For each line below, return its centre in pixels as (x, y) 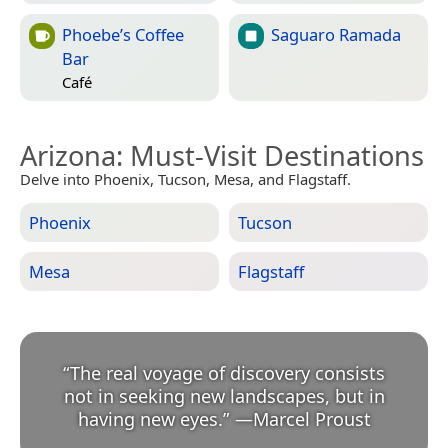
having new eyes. (150, 419)
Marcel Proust (311, 419)
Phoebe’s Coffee (123, 35)
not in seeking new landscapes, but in (224, 396)
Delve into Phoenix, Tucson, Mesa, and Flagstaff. (185, 179)
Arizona (68, 156)
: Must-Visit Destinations (270, 156)
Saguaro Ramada (336, 35)
